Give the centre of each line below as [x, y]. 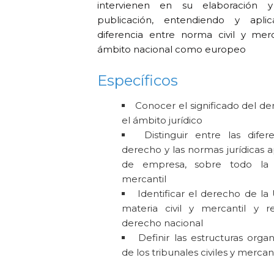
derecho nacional [163, 223]
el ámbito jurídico [162, 120]
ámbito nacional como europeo [172, 49]
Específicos [138, 80]
